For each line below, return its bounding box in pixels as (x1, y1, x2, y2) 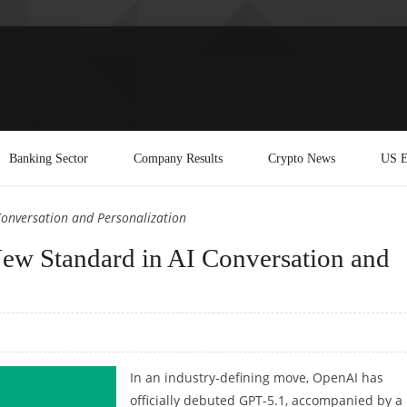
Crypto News (268, 150, 335, 165)
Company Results (134, 150, 223, 165)
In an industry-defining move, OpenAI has (130, 368, 383, 386)
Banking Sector (9, 150, 88, 165)
